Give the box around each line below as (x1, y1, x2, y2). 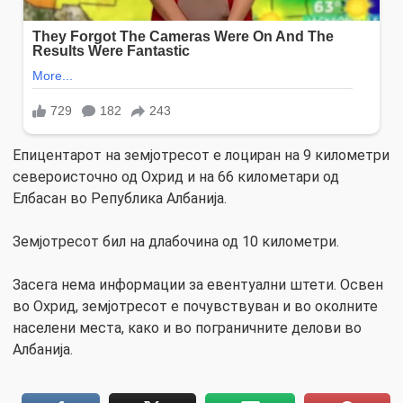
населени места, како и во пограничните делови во (13, 318, 362, 336)
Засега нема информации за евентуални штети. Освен (13, 275, 383, 293)
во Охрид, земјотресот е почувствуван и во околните (13, 297, 378, 315)
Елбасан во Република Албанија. (13, 189, 227, 207)
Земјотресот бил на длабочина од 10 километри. (13, 232, 339, 250)
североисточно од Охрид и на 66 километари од (13, 167, 339, 185)
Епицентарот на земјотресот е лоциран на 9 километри (13, 146, 390, 164)
